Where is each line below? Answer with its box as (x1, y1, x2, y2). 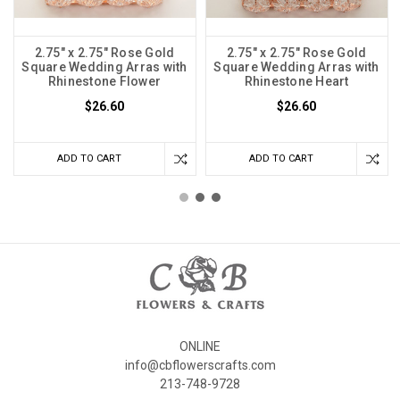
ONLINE (179, 338, 221, 354)
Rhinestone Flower (47, 73, 162, 88)
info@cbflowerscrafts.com (124, 357, 276, 372)
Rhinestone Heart (244, 73, 349, 88)
